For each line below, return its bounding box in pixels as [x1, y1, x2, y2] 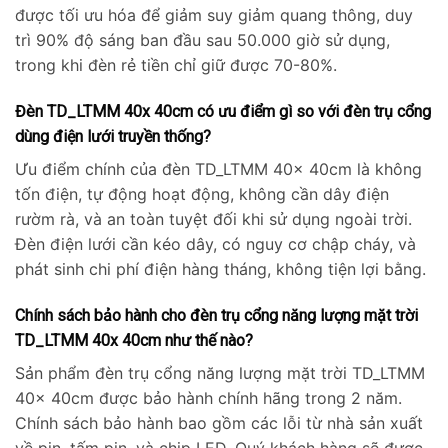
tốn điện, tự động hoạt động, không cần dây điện [15, 183, 389, 204]
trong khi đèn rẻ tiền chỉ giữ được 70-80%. [15, 55, 337, 75]
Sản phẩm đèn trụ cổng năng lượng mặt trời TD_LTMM [15, 362, 425, 383]
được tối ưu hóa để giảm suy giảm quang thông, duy [15, 5, 413, 25]
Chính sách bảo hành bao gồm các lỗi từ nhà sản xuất [15, 412, 423, 433]
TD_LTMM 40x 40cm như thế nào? [15, 330, 253, 350]
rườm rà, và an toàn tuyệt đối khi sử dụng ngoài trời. [15, 208, 412, 229]
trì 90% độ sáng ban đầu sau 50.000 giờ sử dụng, [15, 30, 390, 50]
